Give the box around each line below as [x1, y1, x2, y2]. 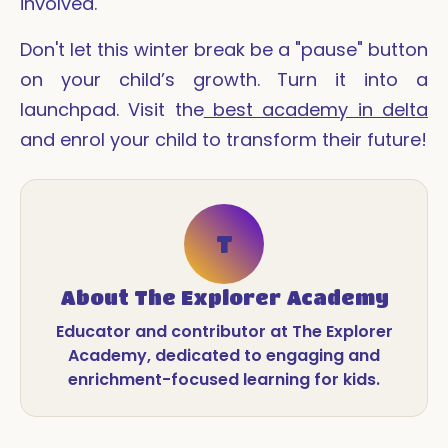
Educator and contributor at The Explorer [55, 320, 393, 344]
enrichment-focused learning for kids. [68, 368, 380, 392]
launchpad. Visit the [20, 97, 204, 123]
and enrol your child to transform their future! [20, 127, 427, 153]
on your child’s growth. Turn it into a [20, 67, 428, 93]
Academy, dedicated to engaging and [68, 344, 380, 368]
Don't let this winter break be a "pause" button [20, 37, 428, 63]
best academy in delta [203, 97, 429, 123]
